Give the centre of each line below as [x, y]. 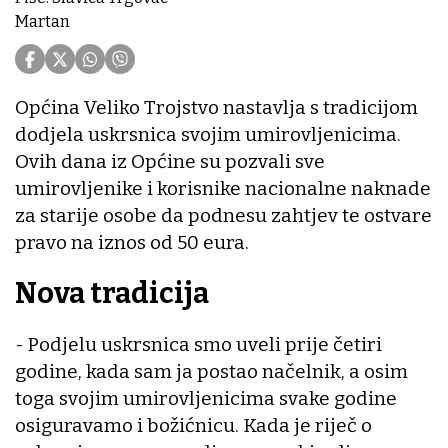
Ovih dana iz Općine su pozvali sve [170, 162]
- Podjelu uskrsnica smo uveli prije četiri [198, 344]
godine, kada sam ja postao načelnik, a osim [211, 371]
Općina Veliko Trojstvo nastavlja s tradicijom [216, 108]
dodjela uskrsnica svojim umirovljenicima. [208, 135]
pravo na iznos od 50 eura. [132, 243]
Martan [42, 22]
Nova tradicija [112, 294]
